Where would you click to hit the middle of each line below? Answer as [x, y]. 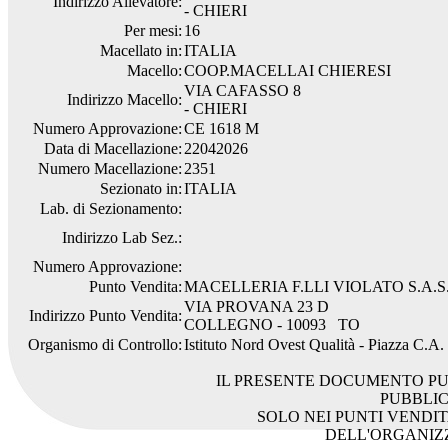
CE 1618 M [221, 128]
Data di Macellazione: [113, 148]
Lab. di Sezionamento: [111, 208]
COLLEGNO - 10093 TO [272, 324]
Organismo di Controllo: [105, 344]
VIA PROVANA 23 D [256, 306]
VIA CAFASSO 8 [242, 90]
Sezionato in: [141, 188]
